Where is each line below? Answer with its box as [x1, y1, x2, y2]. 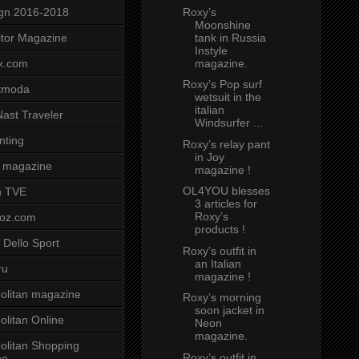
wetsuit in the [194, 91, 261, 104]
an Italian [194, 256, 241, 270]
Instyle [194, 43, 228, 57]
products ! [194, 223, 245, 236]
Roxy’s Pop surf [182, 78, 262, 91]
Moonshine [194, 18, 251, 31]
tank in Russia [194, 30, 266, 44]
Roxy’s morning [182, 291, 261, 305]
